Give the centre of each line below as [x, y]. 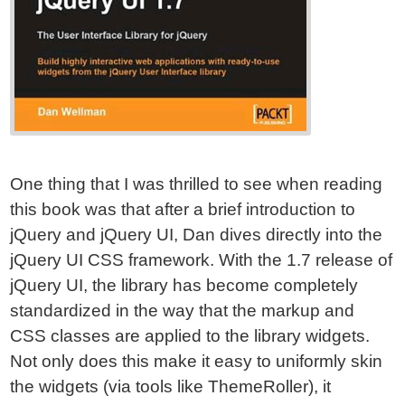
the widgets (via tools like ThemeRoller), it [171, 386]
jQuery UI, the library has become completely [184, 285]
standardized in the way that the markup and [183, 311]
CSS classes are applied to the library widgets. [190, 336]
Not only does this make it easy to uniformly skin [197, 361]
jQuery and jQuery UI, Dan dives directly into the [197, 235]
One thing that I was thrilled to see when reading [197, 184]
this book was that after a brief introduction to [183, 209]
